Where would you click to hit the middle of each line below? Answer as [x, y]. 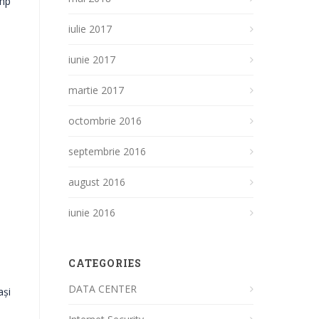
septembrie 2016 [107, 151]
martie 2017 [96, 90]
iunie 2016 [92, 213]
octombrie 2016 [105, 121]
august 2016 [97, 182]
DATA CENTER [103, 289]
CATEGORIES [105, 263]
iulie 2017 [90, 29]
